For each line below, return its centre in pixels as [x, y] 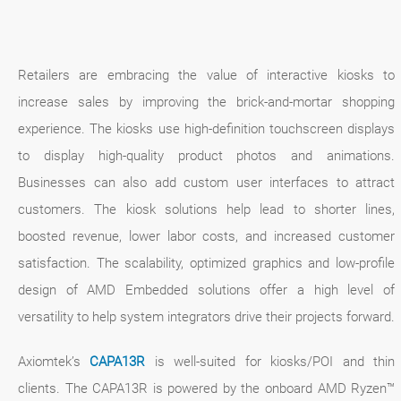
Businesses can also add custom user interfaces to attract [207, 182]
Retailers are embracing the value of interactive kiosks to [207, 75]
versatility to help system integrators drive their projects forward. [206, 316]
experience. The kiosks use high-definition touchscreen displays [207, 128]
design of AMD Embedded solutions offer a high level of [207, 290]
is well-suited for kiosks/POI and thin [270, 361]
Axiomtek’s [54, 361]
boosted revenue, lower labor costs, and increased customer [207, 236]
